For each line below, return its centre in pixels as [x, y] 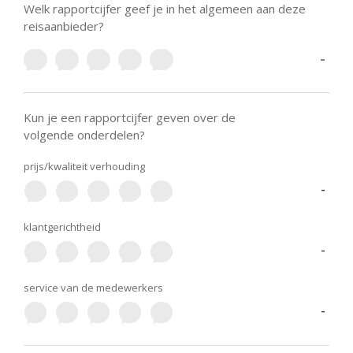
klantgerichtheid [62, 227]
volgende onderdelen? [84, 135]
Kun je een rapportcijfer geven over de [130, 117]
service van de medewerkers [93, 288]
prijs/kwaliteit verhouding [84, 166]
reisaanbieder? [64, 26]
